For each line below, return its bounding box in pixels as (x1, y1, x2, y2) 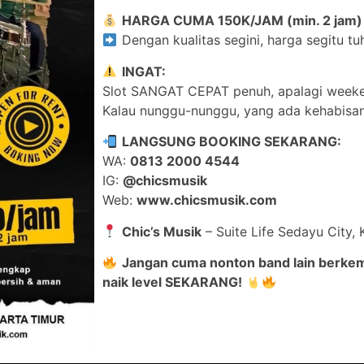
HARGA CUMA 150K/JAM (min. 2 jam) (121, 12, 362, 29)
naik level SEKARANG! (102, 274, 243, 291)
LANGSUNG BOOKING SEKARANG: (121, 133, 341, 150)
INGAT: (121, 63, 166, 80)
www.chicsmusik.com (136, 192, 278, 209)
